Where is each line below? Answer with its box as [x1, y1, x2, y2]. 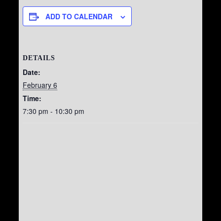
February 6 [22, 80, 57, 90]
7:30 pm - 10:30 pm [22, 106, 84, 116]
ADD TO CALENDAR [45, 11, 112, 21]
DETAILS [22, 54, 55, 62]
